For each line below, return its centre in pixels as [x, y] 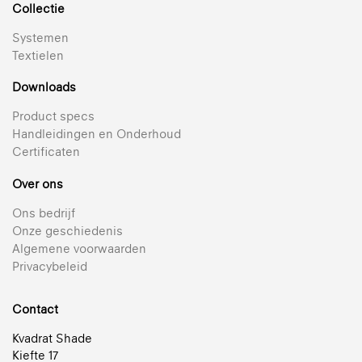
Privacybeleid [50, 266]
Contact [35, 309]
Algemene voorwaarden [79, 248]
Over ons [38, 183]
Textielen [38, 55]
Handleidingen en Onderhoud [97, 134]
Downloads [44, 87]
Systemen [40, 37]
